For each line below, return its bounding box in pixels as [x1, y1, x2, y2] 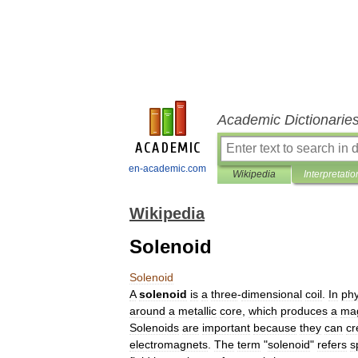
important [202, 321, 250, 334]
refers [317, 338, 347, 351]
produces [280, 304, 328, 317]
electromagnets [129, 338, 208, 351]
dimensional [241, 288, 302, 300]
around [129, 304, 165, 317]
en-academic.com [129, 163, 206, 174]
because [253, 321, 296, 334]
